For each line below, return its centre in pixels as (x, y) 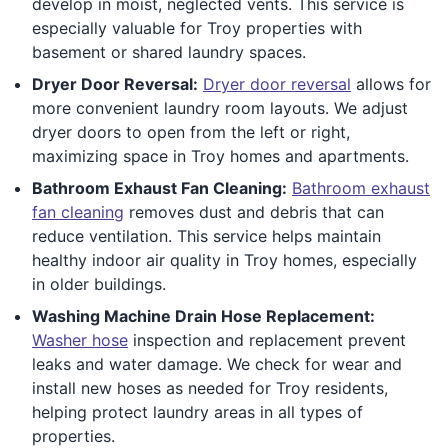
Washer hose (80, 339)
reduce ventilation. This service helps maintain (206, 235)
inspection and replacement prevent (267, 339)
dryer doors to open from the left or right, (191, 131)
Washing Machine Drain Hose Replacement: (203, 315)
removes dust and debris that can (254, 211)
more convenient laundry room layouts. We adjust (220, 107)
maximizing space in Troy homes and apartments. (220, 155)
